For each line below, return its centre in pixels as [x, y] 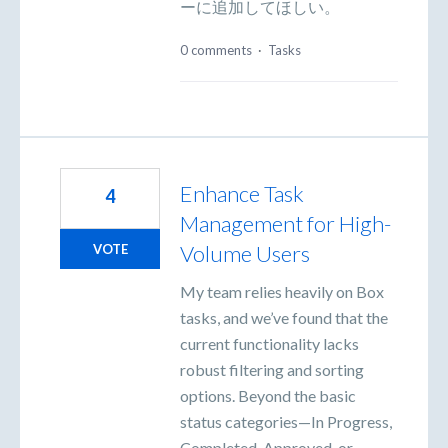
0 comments [216, 49]
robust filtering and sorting [272, 369]
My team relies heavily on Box [282, 291]
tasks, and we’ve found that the [284, 317]
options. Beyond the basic [268, 395]
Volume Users [245, 253]
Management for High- [285, 223]
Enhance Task [242, 193]
